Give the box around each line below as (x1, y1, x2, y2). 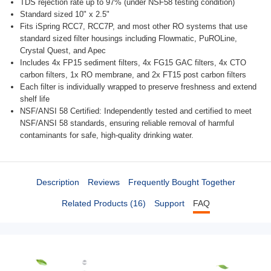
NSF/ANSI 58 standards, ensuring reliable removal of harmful (20, 119, 234, 128)
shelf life (20, 94, 50, 104)
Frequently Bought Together (128, 177, 235, 187)
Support (154, 198, 184, 208)
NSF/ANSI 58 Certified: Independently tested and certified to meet (20, 106, 252, 116)
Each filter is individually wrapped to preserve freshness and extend (20, 82, 256, 92)
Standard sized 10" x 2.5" (20, 10, 109, 19)
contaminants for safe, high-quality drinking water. (20, 131, 194, 140)
